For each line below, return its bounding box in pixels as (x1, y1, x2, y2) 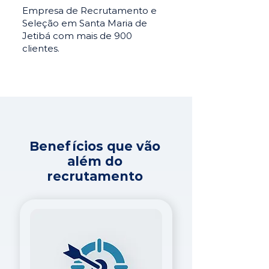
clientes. (22, 43, 59, 54)
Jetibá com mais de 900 (22, 30, 132, 41)
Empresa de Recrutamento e (22, 5, 157, 16)
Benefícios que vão (29, 139, 160, 154)
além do (67, 154, 122, 169)
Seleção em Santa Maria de (22, 17, 147, 29)
